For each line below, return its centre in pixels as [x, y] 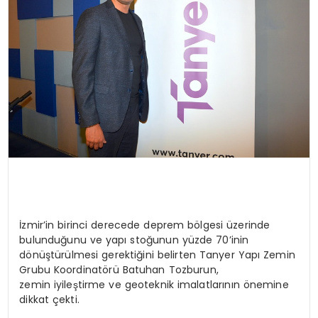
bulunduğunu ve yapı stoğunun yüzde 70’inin [134, 240]
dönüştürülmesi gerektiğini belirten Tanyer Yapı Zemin [157, 254]
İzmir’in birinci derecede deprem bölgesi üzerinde [145, 225]
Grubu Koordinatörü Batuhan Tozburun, [119, 269]
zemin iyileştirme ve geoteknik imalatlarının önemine [154, 284]
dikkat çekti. [49, 299]
